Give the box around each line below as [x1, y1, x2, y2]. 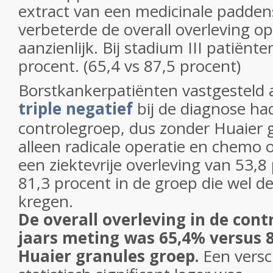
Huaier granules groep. [18, 245, 203, 267]
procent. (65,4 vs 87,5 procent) [18, 55, 241, 77]
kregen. [18, 190, 73, 212]
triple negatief [18, 97, 133, 119]
